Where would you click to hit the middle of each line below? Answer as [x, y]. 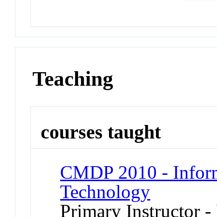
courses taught [101, 132]
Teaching [73, 79]
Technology [105, 191]
